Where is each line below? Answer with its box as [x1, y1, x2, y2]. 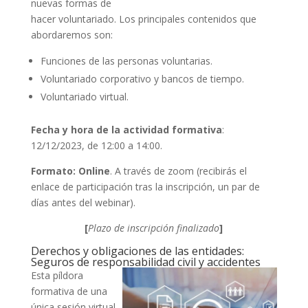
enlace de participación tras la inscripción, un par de [30, 179, 260, 193]
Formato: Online [30, 164, 110, 177]
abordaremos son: [30, 27, 113, 41]
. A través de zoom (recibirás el [109, 164, 247, 177]
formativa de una [30, 284, 107, 298]
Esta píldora [30, 268, 83, 282]
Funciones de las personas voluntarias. [40, 54, 212, 67]
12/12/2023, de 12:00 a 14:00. [30, 138, 162, 152]
